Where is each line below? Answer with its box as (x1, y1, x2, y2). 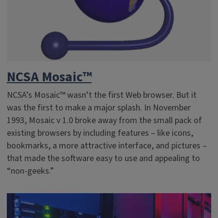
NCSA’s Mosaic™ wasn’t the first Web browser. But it (6, 89, 197, 101)
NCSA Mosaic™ (6, 67, 92, 87)
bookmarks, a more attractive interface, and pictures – (6, 140, 207, 152)
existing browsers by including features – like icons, (6, 127, 193, 139)
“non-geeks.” (6, 165, 54, 177)
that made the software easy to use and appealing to (6, 152, 200, 164)
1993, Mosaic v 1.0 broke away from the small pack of (6, 114, 202, 127)
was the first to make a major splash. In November (6, 102, 191, 114)
